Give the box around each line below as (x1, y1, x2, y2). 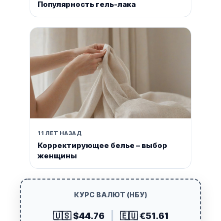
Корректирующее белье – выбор (37, 140, 167, 150)
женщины (37, 150, 77, 160)
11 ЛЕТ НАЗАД (37, 129, 82, 137)
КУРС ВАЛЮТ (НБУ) (74, 190, 147, 199)
